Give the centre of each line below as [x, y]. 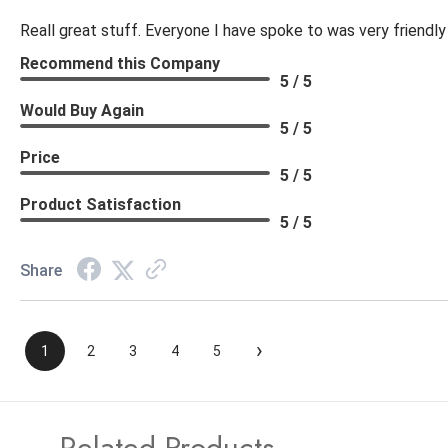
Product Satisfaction [100, 205]
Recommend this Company [120, 64]
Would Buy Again [82, 111]
